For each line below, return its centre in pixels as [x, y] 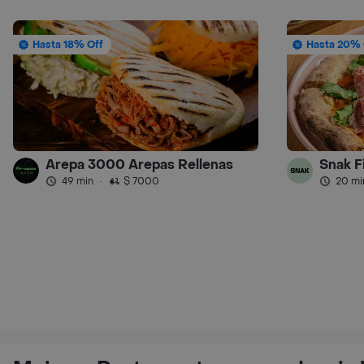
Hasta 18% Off [68, 45]
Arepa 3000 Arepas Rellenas [139, 165]
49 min [78, 182]
